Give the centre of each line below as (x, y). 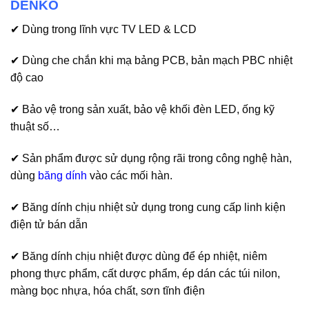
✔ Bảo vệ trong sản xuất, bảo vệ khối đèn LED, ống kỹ (142, 110)
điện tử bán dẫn (49, 224)
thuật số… (35, 127)
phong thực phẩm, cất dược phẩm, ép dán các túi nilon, (145, 273)
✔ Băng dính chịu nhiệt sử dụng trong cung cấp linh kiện (148, 207)
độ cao (27, 78)
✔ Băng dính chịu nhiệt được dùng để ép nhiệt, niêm (139, 256)
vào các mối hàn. (130, 175)
